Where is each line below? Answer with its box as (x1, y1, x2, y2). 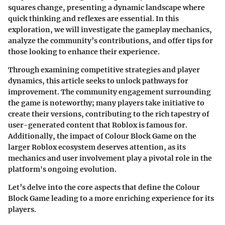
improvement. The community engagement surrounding (8, 87, 211, 96)
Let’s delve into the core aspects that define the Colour (8, 182, 200, 192)
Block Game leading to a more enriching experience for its (8, 193, 214, 203)
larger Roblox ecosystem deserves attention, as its (8, 142, 186, 152)
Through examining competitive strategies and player (8, 65, 200, 74)
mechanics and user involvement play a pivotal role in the (8, 153, 212, 163)
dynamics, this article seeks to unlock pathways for (8, 76, 188, 85)
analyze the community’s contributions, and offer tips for (8, 36, 213, 45)
